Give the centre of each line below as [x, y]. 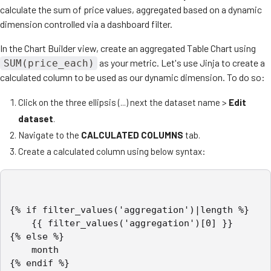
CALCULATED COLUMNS [132, 135]
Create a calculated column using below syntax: [112, 151]
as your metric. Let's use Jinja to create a [181, 62]
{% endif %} [40, 263]
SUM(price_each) [49, 63]
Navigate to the [50, 135]
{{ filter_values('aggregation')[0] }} [21, 223]
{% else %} [37, 236]
